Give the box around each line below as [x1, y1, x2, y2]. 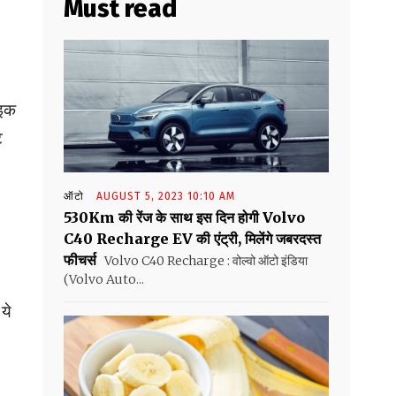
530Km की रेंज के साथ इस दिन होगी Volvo [64, 209, 305, 227]
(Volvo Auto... [64, 271, 144, 288]
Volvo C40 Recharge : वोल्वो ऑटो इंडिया [102, 253, 308, 270]
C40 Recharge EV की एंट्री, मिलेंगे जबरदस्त [64, 230, 321, 248]
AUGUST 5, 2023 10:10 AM [96, 190, 235, 203]
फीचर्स [64, 251, 96, 270]
